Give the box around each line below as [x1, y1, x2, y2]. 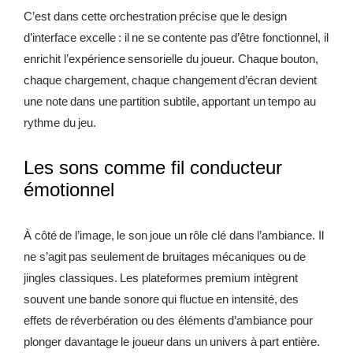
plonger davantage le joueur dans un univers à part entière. [24, 335, 320, 349]
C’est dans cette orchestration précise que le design [24, 9, 287, 24]
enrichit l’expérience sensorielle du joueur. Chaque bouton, [24, 52, 319, 66]
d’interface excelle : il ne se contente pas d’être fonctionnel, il [24, 31, 329, 45]
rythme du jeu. [24, 116, 97, 130]
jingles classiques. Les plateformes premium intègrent [24, 271, 298, 285]
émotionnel [24, 179, 114, 201]
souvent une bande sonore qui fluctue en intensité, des [24, 292, 299, 307]
